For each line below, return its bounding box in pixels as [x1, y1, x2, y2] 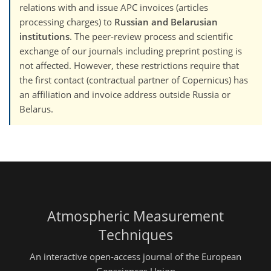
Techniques [98, 226, 173, 245]
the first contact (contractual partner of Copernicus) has [19, 74, 248, 87]
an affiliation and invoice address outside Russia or [19, 88, 230, 101]
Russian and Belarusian [114, 16, 218, 28]
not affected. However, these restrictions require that [19, 59, 239, 72]
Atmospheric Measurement [47, 207, 224, 226]
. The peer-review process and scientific [70, 30, 233, 43]
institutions [19, 30, 70, 43]
